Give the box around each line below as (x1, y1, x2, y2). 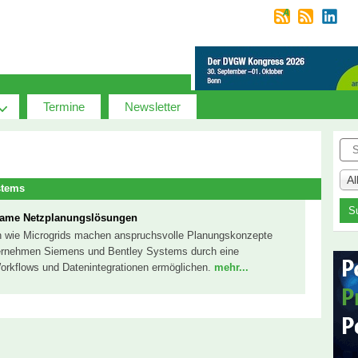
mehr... (214, 261, 249, 273)
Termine (43, 99, 85, 113)
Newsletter (125, 99, 181, 113)
